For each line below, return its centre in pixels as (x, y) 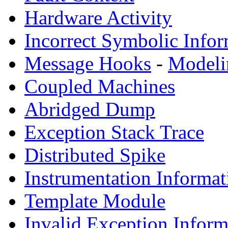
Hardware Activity (98, 17)
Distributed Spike (95, 155)
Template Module (95, 201)
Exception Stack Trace (114, 132)
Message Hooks (88, 63)
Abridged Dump (90, 109)
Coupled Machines (100, 86)
